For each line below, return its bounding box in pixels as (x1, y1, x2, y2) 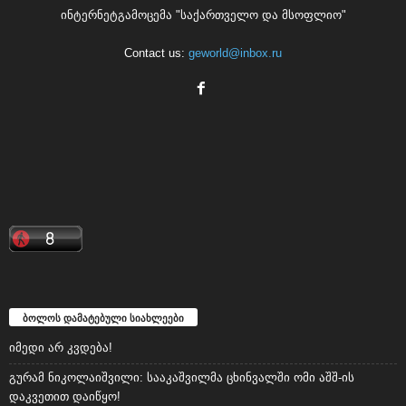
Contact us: (124, 46, 188, 61)
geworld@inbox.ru (188, 46, 282, 61)
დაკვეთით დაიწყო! (9, 390, 121, 404)
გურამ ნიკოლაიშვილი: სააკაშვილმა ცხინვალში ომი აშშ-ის (9, 371, 354, 385)
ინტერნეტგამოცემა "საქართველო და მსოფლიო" (60, 8, 346, 23)
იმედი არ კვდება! (9, 341, 112, 355)
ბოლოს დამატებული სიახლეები (23, 311, 184, 325)
